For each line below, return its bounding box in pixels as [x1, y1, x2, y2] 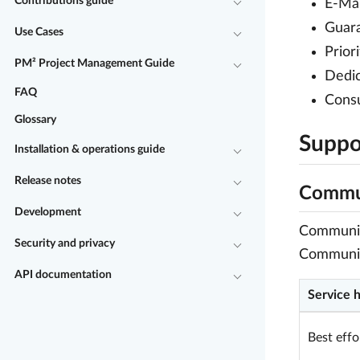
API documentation [14, 268, 112, 280]
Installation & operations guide [14, 143, 165, 155]
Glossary [14, 114, 56, 125]
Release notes [14, 174, 81, 186]
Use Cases [14, 26, 63, 38]
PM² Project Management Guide [14, 57, 174, 69]
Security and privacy [14, 237, 115, 249]
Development [14, 206, 81, 218]
